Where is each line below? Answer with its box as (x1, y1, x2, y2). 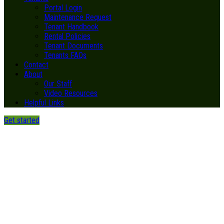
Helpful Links (24, 98, 64, 107)
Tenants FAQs (44, 50, 86, 60)
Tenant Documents (44, 41, 103, 50)
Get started (4, 115, 39, 125)
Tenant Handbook (44, 22, 98, 31)
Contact (24, 60, 48, 69)
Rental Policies (44, 31, 90, 41)
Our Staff (44, 79, 72, 88)
